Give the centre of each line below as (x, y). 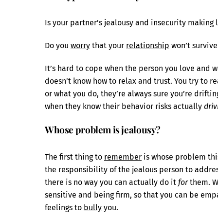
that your (108, 46)
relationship (148, 46)
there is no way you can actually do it (111, 182)
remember (123, 157)
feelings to (64, 207)
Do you (58, 46)
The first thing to (74, 157)
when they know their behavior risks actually (124, 106)
